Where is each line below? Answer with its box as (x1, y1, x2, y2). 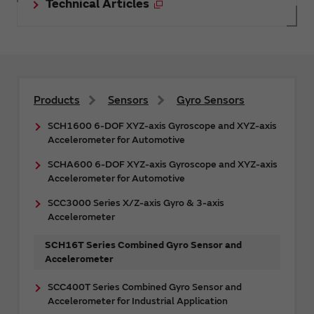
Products (34, 93, 80, 108)
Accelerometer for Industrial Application (48, 295, 228, 308)
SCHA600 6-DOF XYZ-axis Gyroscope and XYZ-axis (48, 158, 278, 171)
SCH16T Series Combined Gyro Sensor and (45, 239, 242, 252)
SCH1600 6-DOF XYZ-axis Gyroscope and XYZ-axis (48, 120, 277, 132)
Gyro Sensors (177, 93, 245, 108)
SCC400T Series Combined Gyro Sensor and (48, 281, 242, 294)
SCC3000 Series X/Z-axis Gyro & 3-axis (48, 197, 224, 210)
